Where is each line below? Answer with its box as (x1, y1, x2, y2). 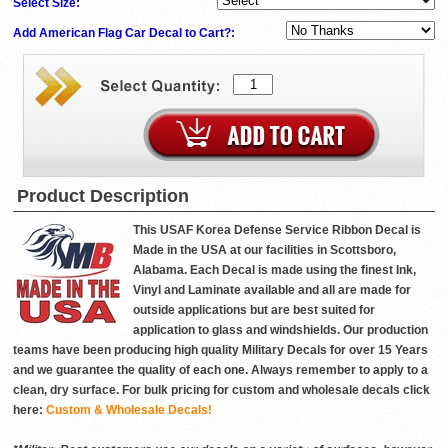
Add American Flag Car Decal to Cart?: (13, 26, 238, 41)
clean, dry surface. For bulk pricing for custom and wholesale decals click (13, 383, 430, 398)
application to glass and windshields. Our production (133, 323, 428, 338)
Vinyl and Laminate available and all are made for (133, 283, 411, 298)
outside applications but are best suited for (133, 303, 375, 318)
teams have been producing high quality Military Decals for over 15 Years (13, 343, 428, 358)
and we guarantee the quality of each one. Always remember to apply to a (13, 363, 428, 378)
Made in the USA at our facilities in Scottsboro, (133, 243, 396, 258)
